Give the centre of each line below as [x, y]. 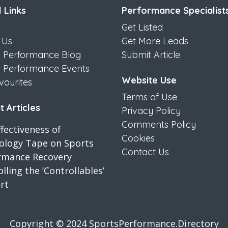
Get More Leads [155, 41]
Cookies [138, 138]
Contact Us [145, 152]
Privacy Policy [151, 111]
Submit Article [151, 55]
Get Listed [142, 27]
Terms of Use [149, 97]
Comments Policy [159, 125]
